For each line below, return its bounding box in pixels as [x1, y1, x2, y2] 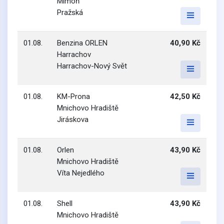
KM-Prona [57, 92, 90, 101]
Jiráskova [57, 115, 88, 124]
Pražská [57, 8, 83, 17]
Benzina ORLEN [57, 38, 107, 47]
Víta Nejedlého [57, 168, 104, 177]
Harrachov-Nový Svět [57, 61, 127, 70]
